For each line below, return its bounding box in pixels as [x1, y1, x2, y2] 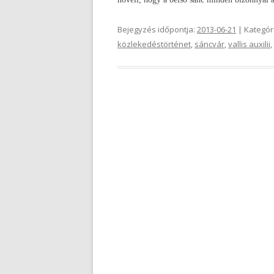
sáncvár [194, 38, 224, 50]
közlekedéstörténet [117, 38, 191, 50]
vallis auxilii [228, 38, 270, 50]
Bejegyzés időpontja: [117, 23, 197, 35]
